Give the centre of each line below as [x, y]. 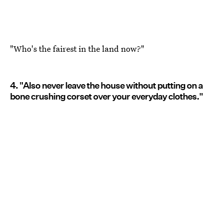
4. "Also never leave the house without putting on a [106, 86]
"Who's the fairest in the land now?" [77, 49]
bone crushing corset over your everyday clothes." [106, 97]
